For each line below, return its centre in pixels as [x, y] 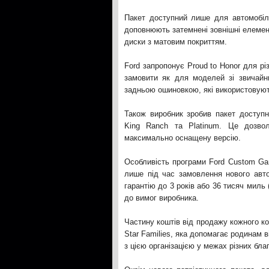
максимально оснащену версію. [183, 138]
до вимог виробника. [162, 198]
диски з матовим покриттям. [176, 42]
